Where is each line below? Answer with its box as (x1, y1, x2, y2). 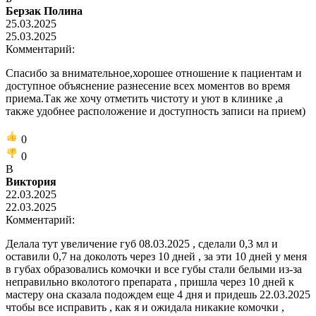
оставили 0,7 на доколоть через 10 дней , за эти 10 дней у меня (6, 250, 307, 262)
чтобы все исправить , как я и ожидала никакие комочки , (6, 300, 284, 313)
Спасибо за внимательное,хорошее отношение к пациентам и (6, 66, 302, 79)
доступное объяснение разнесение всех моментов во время (6, 79, 290, 92)
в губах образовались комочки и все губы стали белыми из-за (6, 262, 302, 275)
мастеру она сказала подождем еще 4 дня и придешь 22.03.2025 (6, 288, 310, 300)
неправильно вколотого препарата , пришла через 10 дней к (6, 275, 294, 288)
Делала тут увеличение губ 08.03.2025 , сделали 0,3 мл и (6, 237, 278, 250)
